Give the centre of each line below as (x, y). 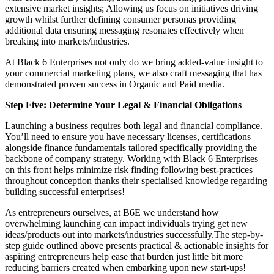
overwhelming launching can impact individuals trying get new (126, 223)
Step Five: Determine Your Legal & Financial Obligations (123, 105)
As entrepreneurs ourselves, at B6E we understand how (112, 212)
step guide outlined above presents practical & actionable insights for (137, 245)
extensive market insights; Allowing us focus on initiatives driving (131, 8)
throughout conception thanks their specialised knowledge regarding (136, 180)
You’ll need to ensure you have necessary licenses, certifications (128, 136)
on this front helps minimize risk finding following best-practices (129, 169)
